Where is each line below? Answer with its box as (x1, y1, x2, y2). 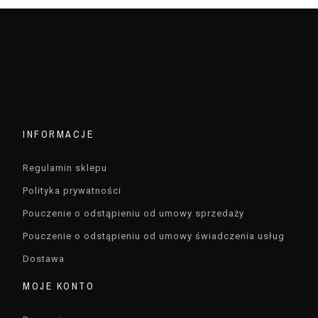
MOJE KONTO (23, 280, 95, 293)
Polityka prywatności (23, 185, 122, 197)
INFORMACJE (23, 128, 94, 141)
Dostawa (23, 253, 65, 265)
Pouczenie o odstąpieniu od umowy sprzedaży (23, 208, 245, 219)
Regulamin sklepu (23, 163, 108, 174)
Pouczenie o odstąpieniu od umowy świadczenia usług (23, 231, 285, 242)
